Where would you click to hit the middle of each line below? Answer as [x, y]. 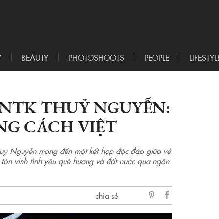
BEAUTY [35, 57]
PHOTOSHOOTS [96, 57]
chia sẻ [107, 196]
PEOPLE [157, 57]
